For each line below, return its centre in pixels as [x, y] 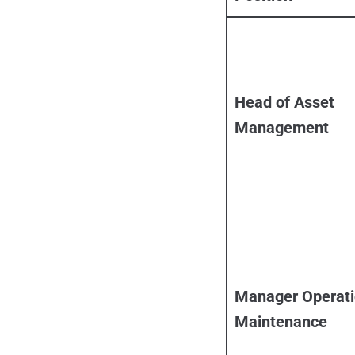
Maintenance [281, 322]
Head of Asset [284, 103]
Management [281, 128]
